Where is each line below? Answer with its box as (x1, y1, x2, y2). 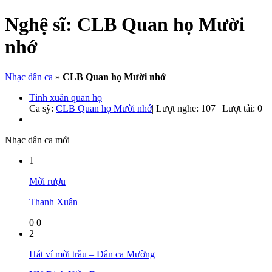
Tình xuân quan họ (29, 92, 102, 103)
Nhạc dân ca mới (5, 134, 70, 145)
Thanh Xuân (29, 196, 78, 207)
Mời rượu (29, 175, 66, 186)
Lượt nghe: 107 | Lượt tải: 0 (156, 103, 262, 114)
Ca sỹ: (29, 103, 56, 114)
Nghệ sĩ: (5, 13, 77, 36)
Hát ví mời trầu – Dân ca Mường (29, 248, 155, 259)
